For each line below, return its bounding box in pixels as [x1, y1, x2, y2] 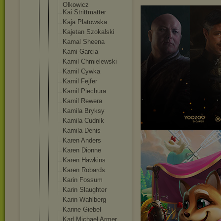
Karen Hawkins [63, 156, 106, 164]
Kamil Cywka [63, 68, 100, 75]
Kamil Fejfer [63, 77, 97, 85]
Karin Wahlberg [63, 196, 106, 203]
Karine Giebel [63, 206, 101, 213]
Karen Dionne [63, 147, 101, 154]
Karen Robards [63, 166, 105, 174]
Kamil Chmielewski [63, 58, 117, 65]
